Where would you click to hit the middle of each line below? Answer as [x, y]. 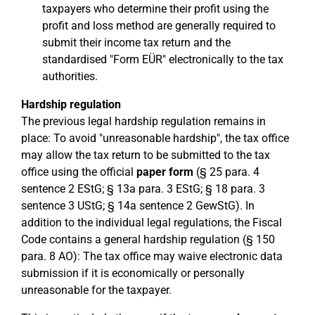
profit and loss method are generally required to [159, 26]
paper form [165, 172]
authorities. [70, 76]
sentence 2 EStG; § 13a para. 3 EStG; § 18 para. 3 [143, 189]
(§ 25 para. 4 [226, 172]
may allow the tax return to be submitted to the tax [146, 155]
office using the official [79, 172]
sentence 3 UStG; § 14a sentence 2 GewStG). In [138, 206]
